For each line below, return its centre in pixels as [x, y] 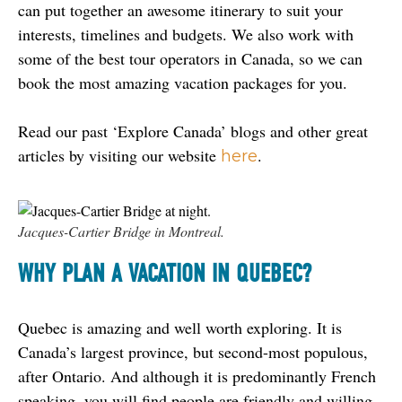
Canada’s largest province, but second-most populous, [193, 351]
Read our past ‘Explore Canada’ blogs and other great [193, 131]
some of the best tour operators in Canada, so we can [190, 58]
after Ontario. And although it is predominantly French [197, 376]
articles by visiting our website [119, 155]
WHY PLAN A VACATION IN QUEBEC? [165, 273]
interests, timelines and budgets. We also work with [186, 34]
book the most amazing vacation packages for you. [183, 82]
